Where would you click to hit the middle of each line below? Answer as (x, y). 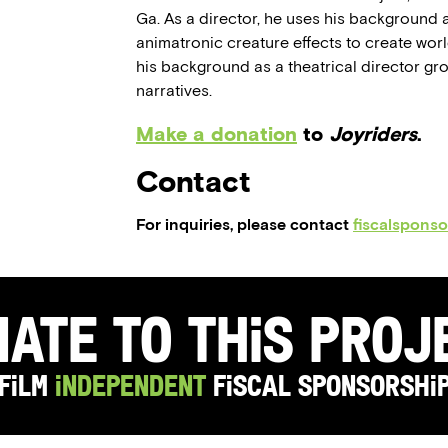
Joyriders (373, 134)
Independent (130, 389)
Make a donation (216, 134)
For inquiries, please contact (244, 225)
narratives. (176, 91)
